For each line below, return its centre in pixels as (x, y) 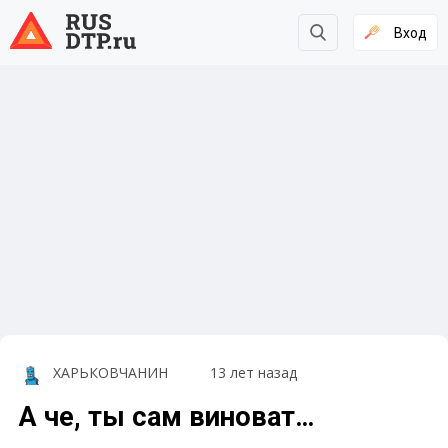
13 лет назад (253, 373)
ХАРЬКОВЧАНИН (110, 373)
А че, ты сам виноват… (167, 417)
